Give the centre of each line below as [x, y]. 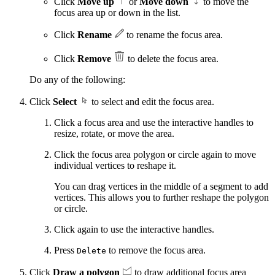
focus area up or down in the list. [117, 12]
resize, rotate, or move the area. [114, 133]
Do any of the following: [77, 79]
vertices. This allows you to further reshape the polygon [161, 197]
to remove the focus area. [156, 250]
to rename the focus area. [173, 34]
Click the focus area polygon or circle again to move [155, 154]
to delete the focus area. [172, 58]
